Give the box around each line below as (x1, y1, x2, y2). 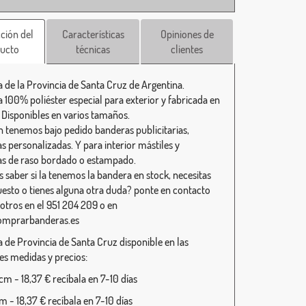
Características (61, 27, 124, 41)
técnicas (76, 42, 111, 56)
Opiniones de (160, 27, 214, 41)
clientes (171, 42, 204, 56)
